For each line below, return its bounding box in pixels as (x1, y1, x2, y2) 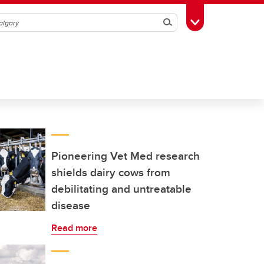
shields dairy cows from (51, 164, 170, 180)
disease (51, 197, 90, 213)
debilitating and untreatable (51, 180, 192, 197)
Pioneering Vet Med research (51, 147, 200, 164)
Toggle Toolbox (194, 15, 255, 28)
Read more (51, 221, 97, 235)
